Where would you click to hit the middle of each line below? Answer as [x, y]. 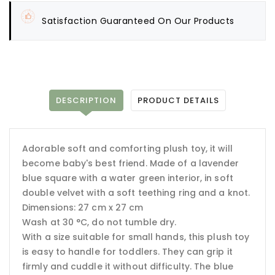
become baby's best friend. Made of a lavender [131, 163]
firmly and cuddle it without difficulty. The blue [128, 266]
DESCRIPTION [86, 100]
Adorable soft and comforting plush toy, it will [127, 148]
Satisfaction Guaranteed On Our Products [138, 21]
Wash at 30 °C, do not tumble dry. [99, 222]
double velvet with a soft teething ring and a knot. [136, 192]
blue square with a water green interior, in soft [128, 178]
